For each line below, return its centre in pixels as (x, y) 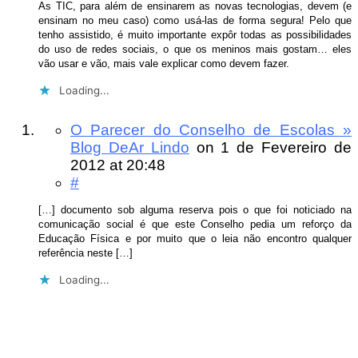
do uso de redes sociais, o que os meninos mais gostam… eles (195, 49)
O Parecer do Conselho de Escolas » (211, 130)
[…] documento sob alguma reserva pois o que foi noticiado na (195, 209)
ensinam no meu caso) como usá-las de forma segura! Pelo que (195, 20)
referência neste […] (86, 253)
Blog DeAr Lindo (130, 148)
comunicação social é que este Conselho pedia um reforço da (195, 224)
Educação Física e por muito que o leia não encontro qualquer (195, 238)
